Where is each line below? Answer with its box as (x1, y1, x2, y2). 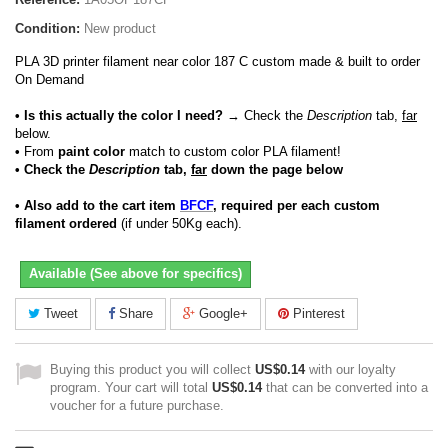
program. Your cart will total (50, 380, 212, 395)
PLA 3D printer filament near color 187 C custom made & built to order (15, 54, 420, 69)
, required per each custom (213, 198, 380, 213)
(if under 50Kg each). (117, 216, 242, 231)
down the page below (207, 162, 343, 177)
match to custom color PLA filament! (125, 144, 341, 159)
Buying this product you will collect (50, 362, 255, 377)
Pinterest (289, 306, 345, 321)
